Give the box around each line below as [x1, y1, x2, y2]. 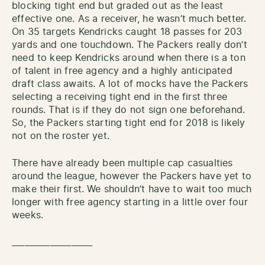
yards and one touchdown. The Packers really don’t [12, 40, 247, 50]
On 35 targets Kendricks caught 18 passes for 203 [12, 27, 243, 37]
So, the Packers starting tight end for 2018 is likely [12, 118, 245, 128]
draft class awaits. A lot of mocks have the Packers [12, 79, 248, 89]
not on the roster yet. [12, 131, 109, 141]
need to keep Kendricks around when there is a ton [12, 53, 245, 63]
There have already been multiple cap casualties [12, 158, 233, 168]
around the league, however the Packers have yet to [12, 171, 251, 181]
